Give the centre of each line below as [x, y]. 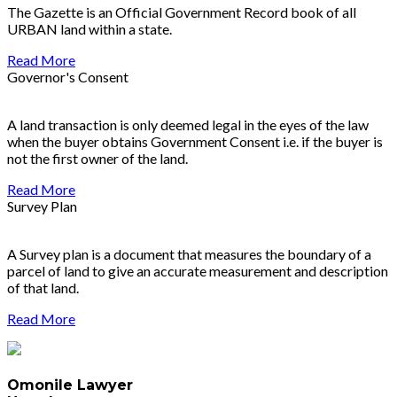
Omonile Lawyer [70, 385]
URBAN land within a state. [90, 29]
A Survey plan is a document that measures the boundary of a [189, 254]
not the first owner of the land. [97, 159]
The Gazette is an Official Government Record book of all [182, 12]
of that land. [43, 288]
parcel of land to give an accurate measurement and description [198, 271]
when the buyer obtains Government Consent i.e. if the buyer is [195, 142]
